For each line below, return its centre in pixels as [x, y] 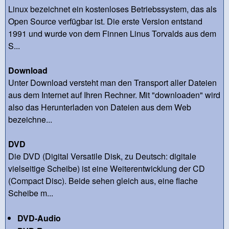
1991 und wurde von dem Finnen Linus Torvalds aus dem [112, 33]
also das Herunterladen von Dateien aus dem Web [100, 107]
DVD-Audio [39, 218]
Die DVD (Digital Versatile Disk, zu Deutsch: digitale [102, 156]
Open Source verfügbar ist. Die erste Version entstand [105, 21]
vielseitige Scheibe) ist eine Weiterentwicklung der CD [107, 168]
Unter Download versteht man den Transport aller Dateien [112, 82]
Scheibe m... [31, 193]
